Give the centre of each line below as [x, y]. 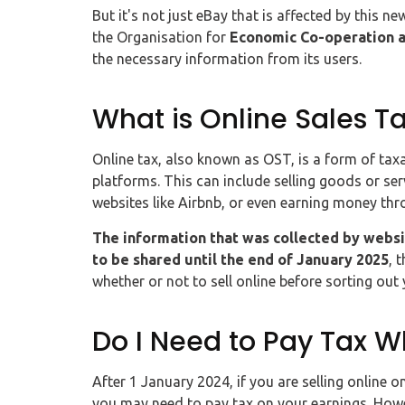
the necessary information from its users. [227, 59]
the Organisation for [161, 38]
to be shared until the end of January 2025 [240, 260]
